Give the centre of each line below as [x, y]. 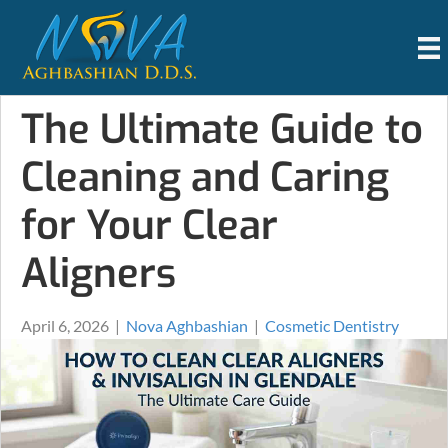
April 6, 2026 [65, 325]
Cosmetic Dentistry [332, 325]
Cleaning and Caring [205, 177]
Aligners [98, 273]
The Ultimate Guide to [222, 129]
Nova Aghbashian [187, 325]
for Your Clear [149, 225]
